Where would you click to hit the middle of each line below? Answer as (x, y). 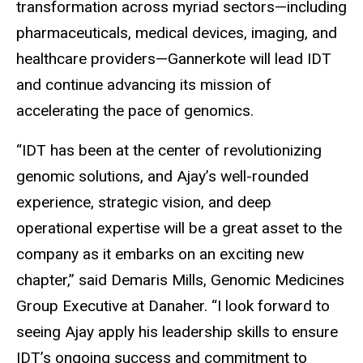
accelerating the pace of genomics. (135, 111)
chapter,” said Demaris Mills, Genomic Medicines (180, 280)
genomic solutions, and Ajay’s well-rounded (162, 177)
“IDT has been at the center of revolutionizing (169, 151)
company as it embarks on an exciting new (160, 254)
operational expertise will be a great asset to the (179, 228)
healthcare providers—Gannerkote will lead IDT (174, 59)
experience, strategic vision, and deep (144, 203)
